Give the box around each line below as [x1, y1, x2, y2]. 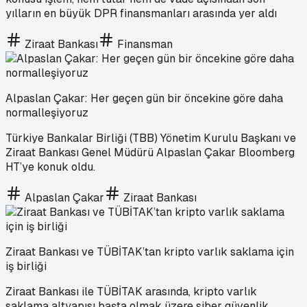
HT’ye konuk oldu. [5, 159, 95, 174]
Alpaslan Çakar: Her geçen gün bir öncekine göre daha [5, 90, 283, 106]
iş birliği [5, 258, 47, 273]
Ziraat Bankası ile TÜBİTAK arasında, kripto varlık [5, 284, 257, 299]
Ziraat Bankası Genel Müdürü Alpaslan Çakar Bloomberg [5, 145, 295, 160]
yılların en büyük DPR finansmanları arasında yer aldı [5, 5, 277, 21]
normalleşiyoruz [5, 105, 88, 120]
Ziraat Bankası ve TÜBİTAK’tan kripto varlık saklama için [5, 244, 294, 259]
